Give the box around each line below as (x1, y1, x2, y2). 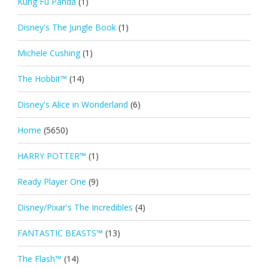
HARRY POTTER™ (17, 150, 86, 162)
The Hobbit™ (17, 72, 67, 84)
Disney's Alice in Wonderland (17, 98, 128, 110)
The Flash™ (17, 252, 62, 264)
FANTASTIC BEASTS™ (17, 227, 103, 239)
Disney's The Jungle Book (17, 21, 116, 33)
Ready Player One (17, 175, 86, 187)
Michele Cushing (17, 47, 80, 59)
